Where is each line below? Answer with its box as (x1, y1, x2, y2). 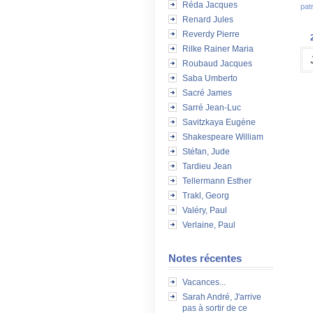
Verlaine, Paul (182, 220, 235, 230)
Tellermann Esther (182, 176, 252, 186)
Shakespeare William (182, 132, 263, 142)
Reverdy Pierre (182, 29, 240, 39)
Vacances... (182, 277, 226, 287)
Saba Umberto (182, 73, 238, 83)
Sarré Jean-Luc (182, 103, 241, 112)
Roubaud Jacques (182, 59, 252, 68)
